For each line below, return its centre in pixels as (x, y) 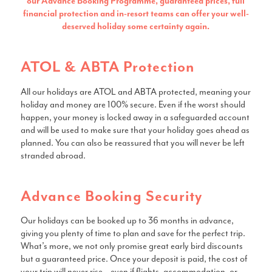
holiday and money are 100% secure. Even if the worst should (133, 104)
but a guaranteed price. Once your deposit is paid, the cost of (134, 259)
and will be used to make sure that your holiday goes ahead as (135, 130)
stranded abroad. (53, 155)
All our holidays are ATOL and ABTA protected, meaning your (135, 92)
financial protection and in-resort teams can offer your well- (136, 14)
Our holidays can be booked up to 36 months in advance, (127, 221)
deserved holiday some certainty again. (136, 27)
